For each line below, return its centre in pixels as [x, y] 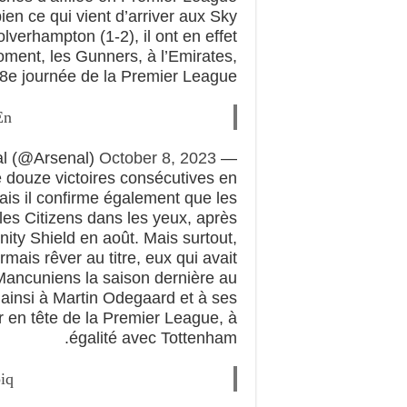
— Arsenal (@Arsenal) [227, 158]
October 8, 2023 [158, 158]
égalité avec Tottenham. [153, 338]
